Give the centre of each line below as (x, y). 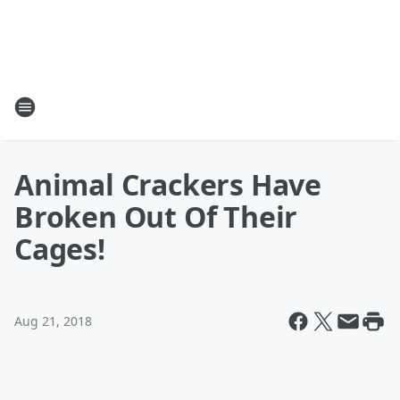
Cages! (60, 249)
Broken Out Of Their (156, 217)
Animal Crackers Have (168, 184)
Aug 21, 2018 (53, 321)
